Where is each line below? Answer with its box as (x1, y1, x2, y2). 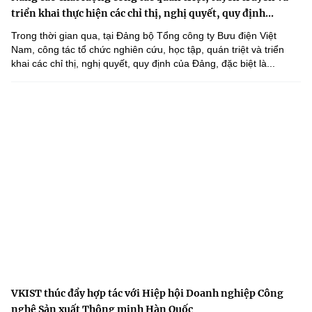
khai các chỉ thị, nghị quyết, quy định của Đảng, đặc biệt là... (11, 58, 275, 70)
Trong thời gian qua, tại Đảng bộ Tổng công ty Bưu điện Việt (11, 30, 276, 42)
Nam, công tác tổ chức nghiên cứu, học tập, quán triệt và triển (11, 44, 284, 56)
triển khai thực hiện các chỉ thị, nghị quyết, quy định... (11, 7, 274, 20)
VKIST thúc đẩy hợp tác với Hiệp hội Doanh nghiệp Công (11, 287, 283, 300)
